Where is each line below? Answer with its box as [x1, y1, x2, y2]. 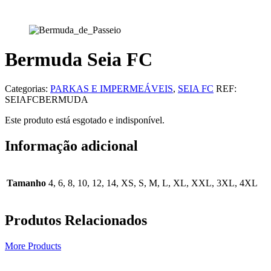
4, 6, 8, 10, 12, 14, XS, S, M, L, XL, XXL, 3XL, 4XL [48, 178, 258, 189]
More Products [5, 241, 61, 252]
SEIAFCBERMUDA [5, 94, 88, 105]
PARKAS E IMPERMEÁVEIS [50, 83, 173, 94]
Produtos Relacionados [5, 212, 147, 229]
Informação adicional [5, 138, 138, 154]
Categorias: [5, 83, 50, 94]
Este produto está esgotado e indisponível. [5, 115, 165, 126]
